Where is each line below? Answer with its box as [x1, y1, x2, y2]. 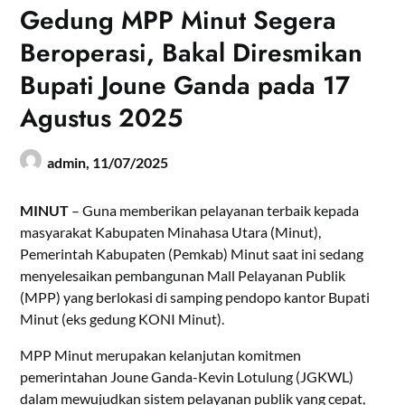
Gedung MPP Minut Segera [20, 2, 337, 40]
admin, [47, 154, 93, 172]
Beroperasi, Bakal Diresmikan [20, 34, 363, 72]
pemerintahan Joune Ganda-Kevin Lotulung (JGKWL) [20, 368, 354, 386]
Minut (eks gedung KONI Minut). [20, 310, 225, 328]
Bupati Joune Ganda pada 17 [20, 67, 351, 105]
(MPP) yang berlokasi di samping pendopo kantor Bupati [20, 288, 371, 306]
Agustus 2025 [20, 99, 184, 137]
